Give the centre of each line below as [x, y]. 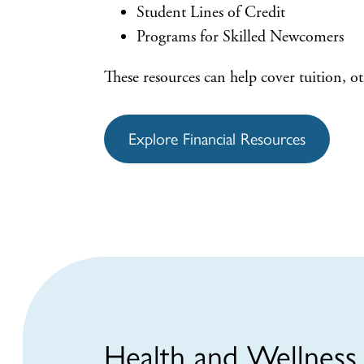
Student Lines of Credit [211, 13]
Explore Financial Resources [217, 139]
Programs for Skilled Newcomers [240, 37]
